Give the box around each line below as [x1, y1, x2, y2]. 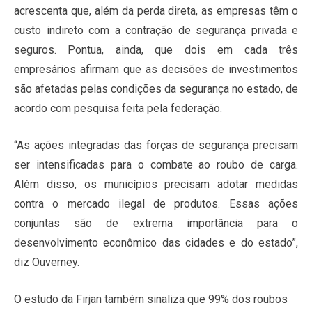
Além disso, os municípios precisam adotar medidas [14, 178, 298, 192]
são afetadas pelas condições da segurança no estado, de [14, 82, 298, 96]
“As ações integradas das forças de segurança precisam [14, 139, 298, 153]
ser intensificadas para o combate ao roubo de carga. [14, 158, 298, 172]
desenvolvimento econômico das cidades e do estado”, [14, 236, 298, 250]
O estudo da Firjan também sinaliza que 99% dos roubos [14, 292, 288, 306]
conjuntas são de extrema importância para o [14, 217, 298, 231]
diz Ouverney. [14, 256, 79, 270]
